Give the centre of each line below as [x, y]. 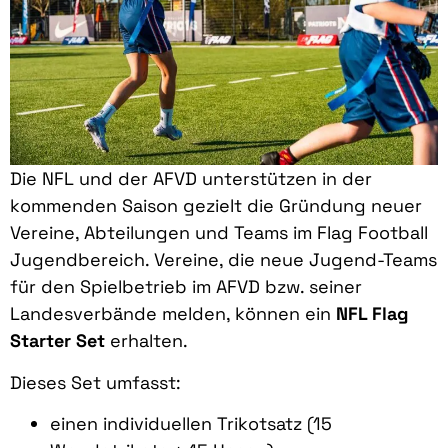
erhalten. [146, 341]
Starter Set [57, 341]
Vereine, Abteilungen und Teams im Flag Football [219, 233]
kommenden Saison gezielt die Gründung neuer [216, 206]
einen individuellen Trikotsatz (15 [191, 424]
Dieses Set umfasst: [95, 382]
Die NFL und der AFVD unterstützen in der [191, 179]
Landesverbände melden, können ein [173, 314]
